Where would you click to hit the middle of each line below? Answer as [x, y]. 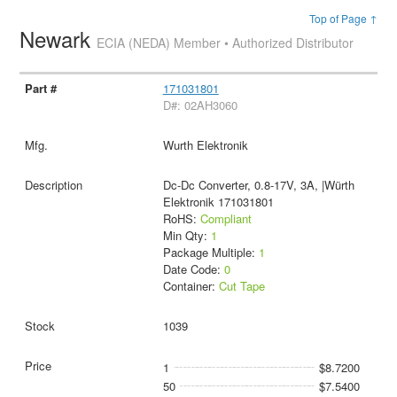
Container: [191, 285]
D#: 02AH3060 [200, 105]
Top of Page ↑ [343, 18]
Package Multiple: [210, 252]
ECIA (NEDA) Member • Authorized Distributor [226, 43]
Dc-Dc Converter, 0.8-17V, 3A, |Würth [258, 184]
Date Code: [193, 269]
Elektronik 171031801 [218, 201]
